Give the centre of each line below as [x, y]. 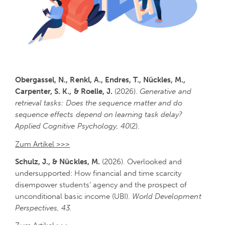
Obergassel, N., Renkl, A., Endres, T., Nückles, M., [100, 80]
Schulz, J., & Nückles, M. [58, 162]
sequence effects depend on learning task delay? [99, 115]
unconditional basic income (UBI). [74, 197]
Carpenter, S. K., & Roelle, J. [64, 92]
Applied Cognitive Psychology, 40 [72, 126]
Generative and [165, 92]
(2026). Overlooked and [141, 162]
